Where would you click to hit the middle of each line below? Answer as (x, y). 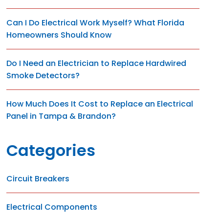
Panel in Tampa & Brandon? (61, 116)
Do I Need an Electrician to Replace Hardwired (97, 63)
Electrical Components (52, 207)
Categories (51, 150)
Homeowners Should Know (59, 35)
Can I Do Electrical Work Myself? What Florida (96, 23)
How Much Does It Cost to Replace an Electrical (100, 104)
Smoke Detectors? (43, 76)
